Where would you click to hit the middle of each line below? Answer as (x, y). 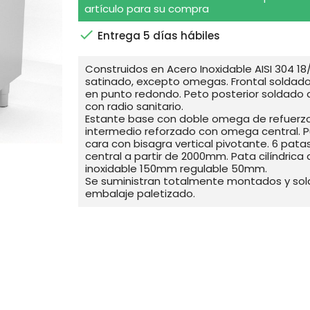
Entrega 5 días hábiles (157, 35)
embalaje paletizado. (140, 193)
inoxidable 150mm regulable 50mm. (176, 168)
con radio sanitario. (134, 106)
